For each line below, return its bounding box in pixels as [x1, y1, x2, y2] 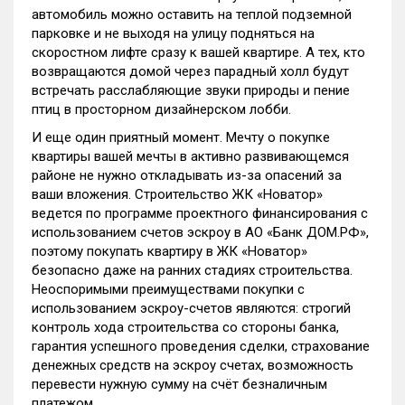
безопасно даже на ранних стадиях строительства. [32, 262, 353, 278]
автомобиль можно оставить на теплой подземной [32, 6, 352, 23]
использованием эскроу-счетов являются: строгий [32, 300, 351, 316]
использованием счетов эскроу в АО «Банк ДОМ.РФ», [32, 224, 369, 240]
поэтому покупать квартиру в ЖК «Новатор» [32, 243, 307, 259]
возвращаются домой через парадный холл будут [32, 63, 349, 80]
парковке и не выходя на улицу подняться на [32, 25, 315, 42]
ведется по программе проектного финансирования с [32, 205, 368, 221]
